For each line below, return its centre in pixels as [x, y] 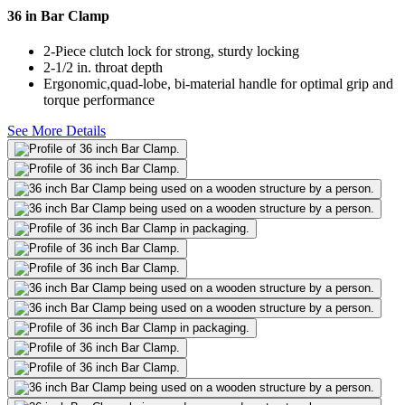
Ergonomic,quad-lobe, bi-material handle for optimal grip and [218, 84]
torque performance [99, 100]
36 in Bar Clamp [58, 16]
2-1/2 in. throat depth [103, 68]
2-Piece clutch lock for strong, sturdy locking [171, 52]
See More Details [57, 131]
